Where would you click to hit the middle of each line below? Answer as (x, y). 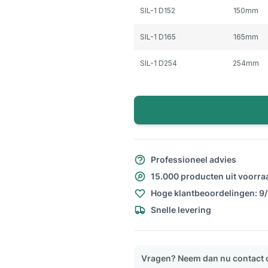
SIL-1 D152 (158, 10)
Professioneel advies (194, 159)
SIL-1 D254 (159, 63)
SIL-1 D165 (158, 37)
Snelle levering (181, 210)
